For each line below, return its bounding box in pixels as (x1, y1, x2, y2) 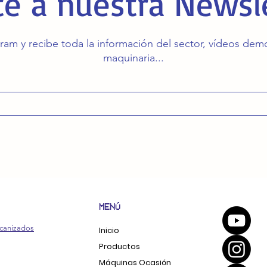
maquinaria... (103, 51, 164, 64)
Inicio (99, 225, 119, 236)
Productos (99, 241, 140, 252)
